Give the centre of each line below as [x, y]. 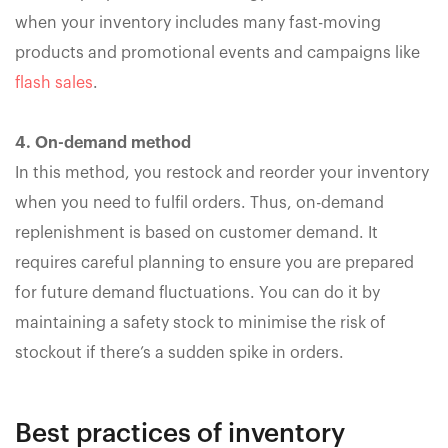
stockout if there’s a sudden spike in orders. [179, 352]
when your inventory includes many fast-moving [198, 22]
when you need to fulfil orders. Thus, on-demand [199, 202]
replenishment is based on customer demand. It [196, 232]
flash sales [54, 82]
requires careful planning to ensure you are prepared [214, 262]
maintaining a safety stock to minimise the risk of [200, 322]
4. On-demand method [103, 142]
